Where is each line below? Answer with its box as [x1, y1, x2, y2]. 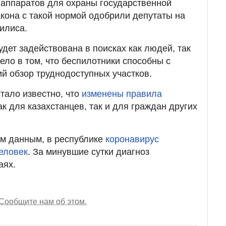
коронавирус [105, 134, 159, 145]
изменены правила [82, 89, 162, 99]
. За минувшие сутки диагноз [28, 147, 149, 157]
